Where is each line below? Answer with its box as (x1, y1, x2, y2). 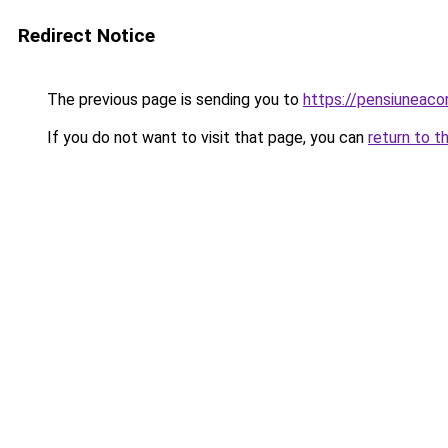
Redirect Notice (18, 24, 155, 47)
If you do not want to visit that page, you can (43, 128, 368, 147)
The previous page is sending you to (43, 90, 303, 109)
